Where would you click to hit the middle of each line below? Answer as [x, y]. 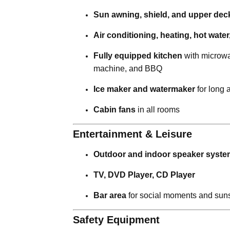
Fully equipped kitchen [138, 55]
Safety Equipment [116, 219]
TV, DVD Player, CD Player [144, 175]
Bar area [110, 195]
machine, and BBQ [128, 68]
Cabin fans [114, 109]
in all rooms [158, 109]
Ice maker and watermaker [144, 89]
